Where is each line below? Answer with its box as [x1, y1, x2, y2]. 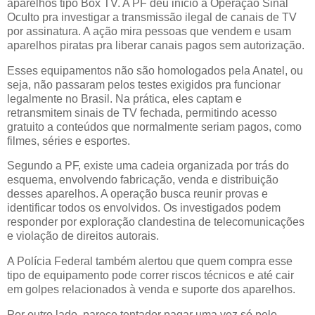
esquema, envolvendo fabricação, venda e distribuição [7, 174, 278, 186]
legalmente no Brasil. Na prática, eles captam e [7, 92, 242, 105]
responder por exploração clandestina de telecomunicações [7, 216, 304, 229]
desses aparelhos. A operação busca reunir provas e [7, 188, 268, 200]
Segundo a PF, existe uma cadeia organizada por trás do [7, 160, 289, 172]
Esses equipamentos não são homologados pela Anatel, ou [7, 64, 303, 77]
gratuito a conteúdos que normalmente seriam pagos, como [7, 120, 302, 133]
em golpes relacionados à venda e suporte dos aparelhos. [7, 283, 298, 296]
